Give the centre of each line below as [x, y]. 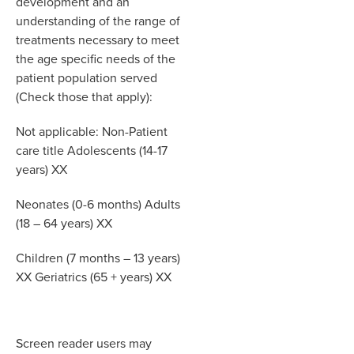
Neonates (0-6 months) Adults [98, 204]
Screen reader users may [84, 343]
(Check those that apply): [84, 96]
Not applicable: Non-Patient [92, 131]
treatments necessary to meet [98, 40]
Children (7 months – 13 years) [98, 258]
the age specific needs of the [96, 58]
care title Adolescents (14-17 [92, 150]
